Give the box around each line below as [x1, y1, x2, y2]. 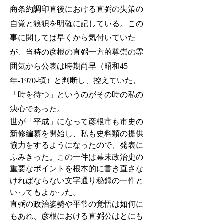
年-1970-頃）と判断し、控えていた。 [10, 76, 140, 84]
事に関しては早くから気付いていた [10, 33, 136, 42]
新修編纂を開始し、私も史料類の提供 [10, 129, 143, 137]
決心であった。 [10, 105, 65, 113]
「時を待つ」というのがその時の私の [10, 90, 143, 99]
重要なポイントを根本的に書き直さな [10, 165, 143, 173]
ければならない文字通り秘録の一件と [10, 176, 143, 185]
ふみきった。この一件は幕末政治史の [10, 153, 143, 161]
